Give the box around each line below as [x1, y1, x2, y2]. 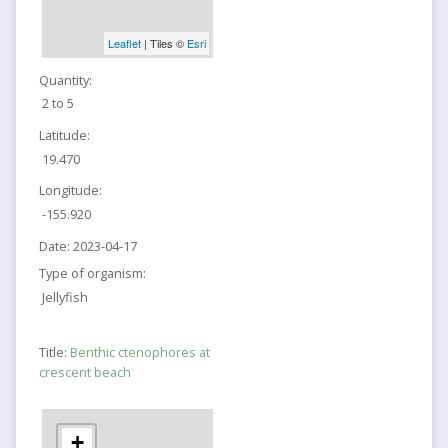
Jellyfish [42, 288, 89, 307]
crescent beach [38, 363, 131, 382]
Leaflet [107, 35, 141, 52]
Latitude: [38, 125, 90, 144]
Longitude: [38, 181, 102, 200]
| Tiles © [140, 35, 187, 52]
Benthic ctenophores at [69, 343, 210, 362]
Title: [38, 343, 70, 362]
